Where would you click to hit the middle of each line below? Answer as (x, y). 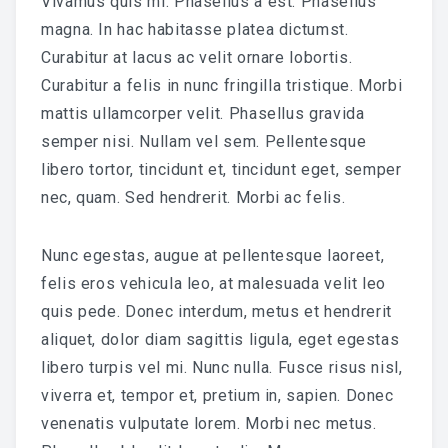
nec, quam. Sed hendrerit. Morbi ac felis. (193, 197)
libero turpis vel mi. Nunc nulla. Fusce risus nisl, (222, 367)
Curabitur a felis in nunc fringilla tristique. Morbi (222, 85)
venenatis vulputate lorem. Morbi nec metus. (209, 423)
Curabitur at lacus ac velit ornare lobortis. (197, 57)
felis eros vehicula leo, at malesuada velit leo (214, 283)
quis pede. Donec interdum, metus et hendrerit (216, 311)
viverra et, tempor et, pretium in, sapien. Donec (217, 395)
